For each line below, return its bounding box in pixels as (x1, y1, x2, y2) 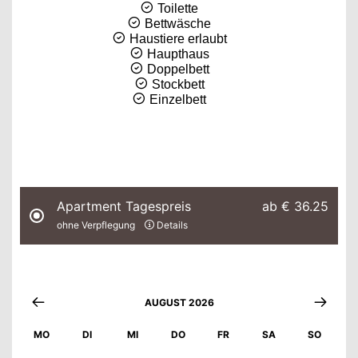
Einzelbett (149, 92, 206, 106)
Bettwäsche (145, 16, 211, 30)
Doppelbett (146, 62, 209, 76)
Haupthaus (146, 46, 209, 61)
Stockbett (151, 77, 205, 91)
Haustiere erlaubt (129, 31, 227, 46)
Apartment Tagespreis (57, 197, 191, 214)
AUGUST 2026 (144, 296, 214, 308)
